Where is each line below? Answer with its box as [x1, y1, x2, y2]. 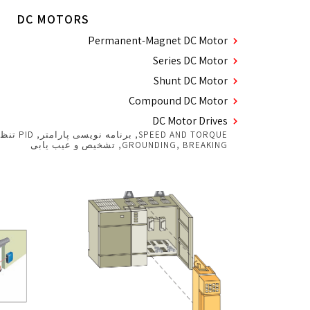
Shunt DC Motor [154, 73, 228, 88]
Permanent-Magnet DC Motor [88, 33, 228, 48]
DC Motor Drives [152, 113, 228, 128]
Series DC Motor [153, 53, 228, 68]
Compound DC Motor [129, 93, 228, 108]
